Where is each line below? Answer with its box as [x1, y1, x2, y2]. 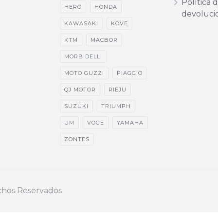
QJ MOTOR [64, 86, 96, 93]
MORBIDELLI [64, 53, 102, 60]
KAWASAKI [64, 20, 98, 27]
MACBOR [90, 36, 118, 43]
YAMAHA [116, 119, 144, 126]
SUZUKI [64, 103, 89, 109]
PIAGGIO [116, 70, 143, 76]
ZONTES [64, 136, 90, 143]
